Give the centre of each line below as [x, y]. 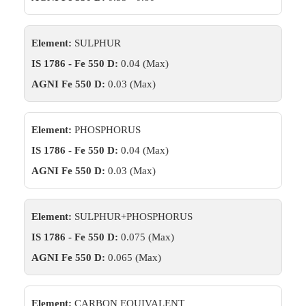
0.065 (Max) [133, 258]
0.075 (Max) [146, 237]
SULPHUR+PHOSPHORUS [132, 217]
